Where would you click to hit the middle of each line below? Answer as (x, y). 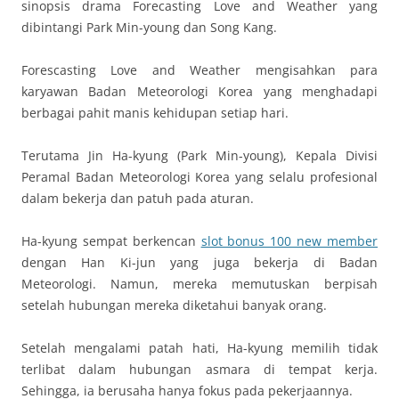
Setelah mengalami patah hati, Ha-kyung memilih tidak (199, 347)
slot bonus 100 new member (289, 240)
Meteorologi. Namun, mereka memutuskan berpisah (199, 283)
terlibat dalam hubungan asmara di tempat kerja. (199, 369)
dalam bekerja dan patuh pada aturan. (138, 198)
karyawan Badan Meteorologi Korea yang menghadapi (199, 91)
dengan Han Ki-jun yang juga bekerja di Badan (199, 262)
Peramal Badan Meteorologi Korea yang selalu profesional (199, 176)
